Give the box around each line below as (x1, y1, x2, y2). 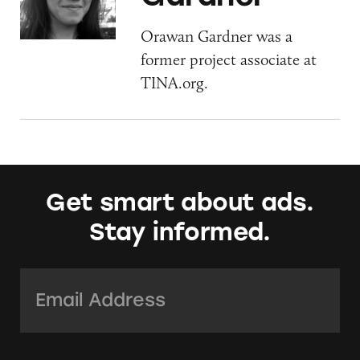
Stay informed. (89, 218, 271, 247)
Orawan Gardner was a (141, 26, 293, 46)
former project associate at (141, 49, 317, 69)
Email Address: (19, 270, 132, 293)
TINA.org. (141, 72, 209, 92)
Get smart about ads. (46, 188, 314, 217)
